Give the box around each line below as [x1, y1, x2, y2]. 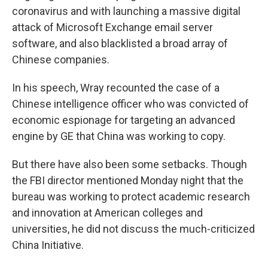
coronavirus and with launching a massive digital [12, 5, 240, 17]
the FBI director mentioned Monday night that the [12, 174, 243, 187]
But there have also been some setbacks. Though [12, 158, 247, 170]
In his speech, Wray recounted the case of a [12, 81, 220, 94]
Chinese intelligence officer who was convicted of [12, 98, 249, 110]
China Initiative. [12, 239, 84, 251]
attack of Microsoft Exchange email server [12, 21, 213, 33]
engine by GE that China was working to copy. [12, 130, 226, 142]
